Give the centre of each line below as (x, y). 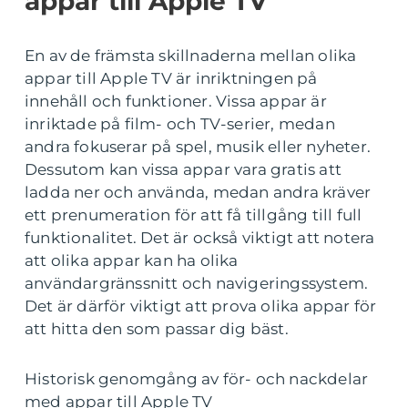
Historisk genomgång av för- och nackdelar (197, 379)
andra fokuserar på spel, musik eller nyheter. (198, 147)
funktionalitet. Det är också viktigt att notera (200, 238)
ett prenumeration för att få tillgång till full (194, 215)
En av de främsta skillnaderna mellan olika (191, 56)
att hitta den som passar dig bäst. (157, 329)
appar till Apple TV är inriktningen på (171, 79)
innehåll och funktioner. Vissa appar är (176, 102)
